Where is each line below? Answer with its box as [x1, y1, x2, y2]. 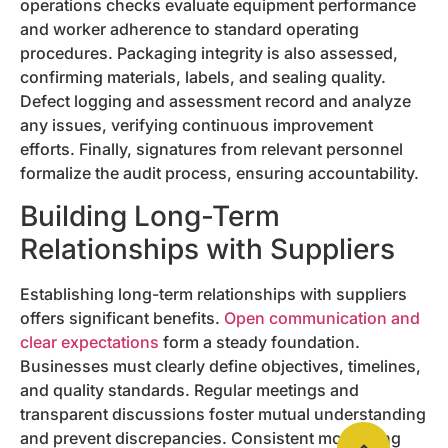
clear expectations [20, 331, 159, 352]
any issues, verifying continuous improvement [20, 115, 373, 136]
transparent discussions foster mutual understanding [20, 403, 426, 424]
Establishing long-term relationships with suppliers [20, 283, 407, 304]
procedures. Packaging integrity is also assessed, [20, 43, 398, 64]
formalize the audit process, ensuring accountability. [20, 163, 419, 184]
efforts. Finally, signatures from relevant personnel [20, 139, 403, 160]
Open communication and [224, 307, 420, 328]
